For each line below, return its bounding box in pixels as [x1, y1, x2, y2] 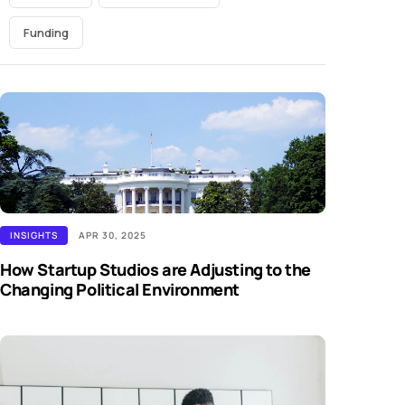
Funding [24, 24, 69, 41]
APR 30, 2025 [79, 229, 146, 242]
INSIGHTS [10, 229, 58, 242]
